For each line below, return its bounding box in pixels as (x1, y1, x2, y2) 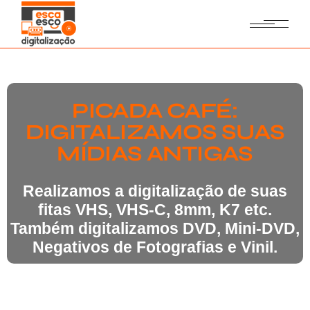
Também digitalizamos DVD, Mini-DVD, (10, 219, 300, 237)
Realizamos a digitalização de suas (23, 182, 287, 200)
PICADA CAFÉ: (72, 98, 238, 124)
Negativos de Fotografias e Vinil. (33, 238, 277, 256)
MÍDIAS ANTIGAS (57, 140, 253, 167)
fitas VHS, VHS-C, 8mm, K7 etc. (38, 201, 272, 219)
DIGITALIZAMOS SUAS (25, 119, 285, 145)
